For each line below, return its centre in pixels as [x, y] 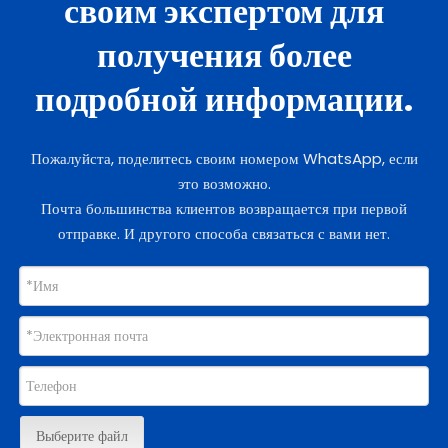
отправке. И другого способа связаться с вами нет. [224, 233]
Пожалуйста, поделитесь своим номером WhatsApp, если [224, 158]
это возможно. [224, 183]
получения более [224, 55]
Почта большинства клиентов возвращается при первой [224, 208]
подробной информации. [224, 99]
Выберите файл [82, 436]
